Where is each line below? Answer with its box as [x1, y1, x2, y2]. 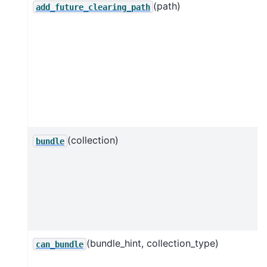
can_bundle [36, 239, 83, 249]
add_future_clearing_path [36, 2, 150, 12]
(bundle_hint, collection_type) [86, 237, 219, 250]
